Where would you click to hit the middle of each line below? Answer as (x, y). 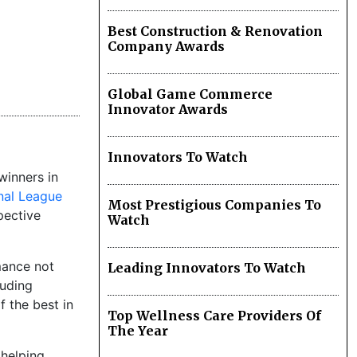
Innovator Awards (168, 110)
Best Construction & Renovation (215, 31)
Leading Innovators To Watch (207, 268)
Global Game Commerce (190, 94)
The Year (138, 331)
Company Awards (166, 47)
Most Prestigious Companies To (214, 205)
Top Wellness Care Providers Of (214, 316)
